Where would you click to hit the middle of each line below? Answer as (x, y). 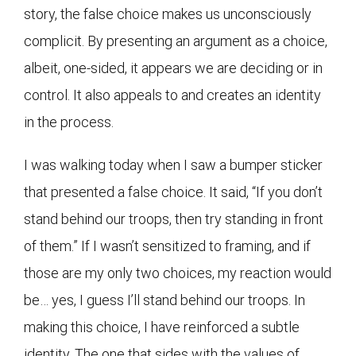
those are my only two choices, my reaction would (178, 273)
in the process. (69, 122)
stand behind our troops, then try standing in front (174, 219)
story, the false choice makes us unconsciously (168, 14)
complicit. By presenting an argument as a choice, (176, 41)
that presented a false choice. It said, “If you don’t (173, 192)
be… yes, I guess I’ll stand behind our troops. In (164, 300)
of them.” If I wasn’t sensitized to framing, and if (167, 246)
